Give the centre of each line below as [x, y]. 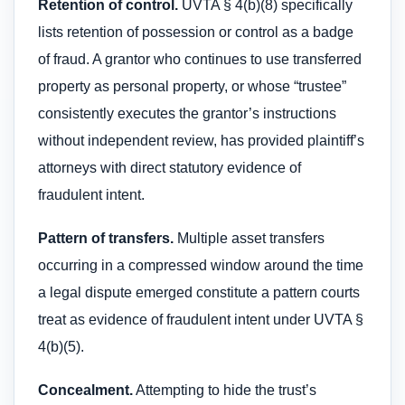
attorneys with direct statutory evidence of [170, 167]
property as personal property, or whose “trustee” [192, 86]
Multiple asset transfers [249, 239]
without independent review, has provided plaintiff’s [201, 140]
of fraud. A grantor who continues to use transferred [200, 59]
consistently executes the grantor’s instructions [187, 113]
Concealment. [85, 391]
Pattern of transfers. [106, 239]
